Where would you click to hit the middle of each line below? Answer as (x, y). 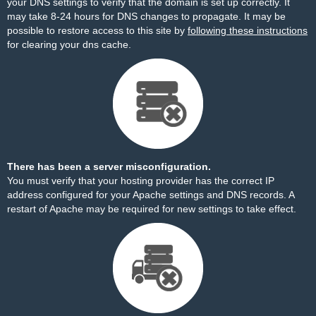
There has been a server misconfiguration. (109, 166)
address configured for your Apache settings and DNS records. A (151, 195)
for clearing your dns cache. (69, 44)
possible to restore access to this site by (97, 30)
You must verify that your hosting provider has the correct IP (141, 181)
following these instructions (248, 30)
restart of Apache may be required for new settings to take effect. (152, 209)
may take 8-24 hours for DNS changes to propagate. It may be (146, 16)
